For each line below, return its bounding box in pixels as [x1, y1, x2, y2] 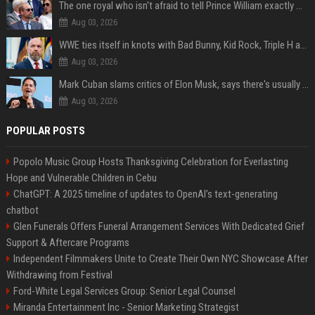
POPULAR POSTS [6, 124, 85, 138]
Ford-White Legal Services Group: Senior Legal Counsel [13, 285, 236, 298]
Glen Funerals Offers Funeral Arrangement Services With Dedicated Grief [13, 220, 304, 233]
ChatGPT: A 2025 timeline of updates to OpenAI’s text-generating [13, 188, 278, 201]
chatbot [6, 204, 39, 217]
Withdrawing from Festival [6, 269, 112, 282]
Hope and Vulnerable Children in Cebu [6, 172, 157, 185]
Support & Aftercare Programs [6, 236, 129, 250]
